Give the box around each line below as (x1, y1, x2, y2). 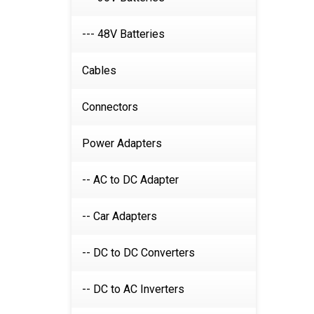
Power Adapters (82, 137, 162, 150)
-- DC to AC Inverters (82, 282, 184, 296)
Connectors (82, 100, 138, 114)
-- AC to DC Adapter (82, 173, 179, 186)
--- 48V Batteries (82, 27, 165, 41)
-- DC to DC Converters (82, 246, 195, 259)
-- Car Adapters (82, 210, 157, 223)
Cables (82, 64, 116, 77)
